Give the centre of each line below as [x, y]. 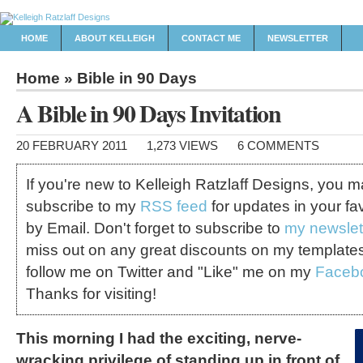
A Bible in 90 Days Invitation [149, 113]
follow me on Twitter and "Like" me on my [171, 272]
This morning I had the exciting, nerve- [159, 338]
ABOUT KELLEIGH [115, 38]
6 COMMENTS [278, 145]
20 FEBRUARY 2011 [72, 145]
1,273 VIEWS [182, 145]
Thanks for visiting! [92, 294]
